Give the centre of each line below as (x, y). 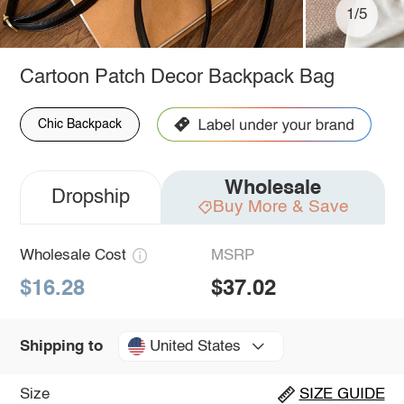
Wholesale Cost (73, 255)
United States (195, 346)
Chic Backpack (79, 124)
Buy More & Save (280, 207)
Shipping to (61, 346)
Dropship (90, 197)
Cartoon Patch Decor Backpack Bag (177, 77)
